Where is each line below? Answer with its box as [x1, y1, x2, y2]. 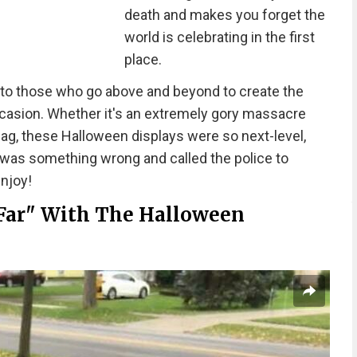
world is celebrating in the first [124, 29, 315, 45]
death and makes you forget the [124, 6, 325, 23]
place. [124, 51, 162, 68]
